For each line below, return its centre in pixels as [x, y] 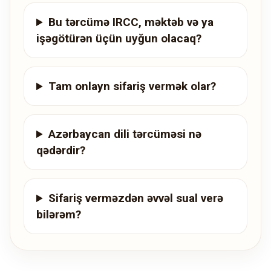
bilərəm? [59, 215]
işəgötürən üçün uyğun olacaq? [119, 39]
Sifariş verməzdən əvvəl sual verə [136, 198]
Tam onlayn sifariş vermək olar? [132, 87]
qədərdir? [61, 151]
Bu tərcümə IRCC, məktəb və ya [131, 22]
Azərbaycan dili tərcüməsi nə [125, 134]
